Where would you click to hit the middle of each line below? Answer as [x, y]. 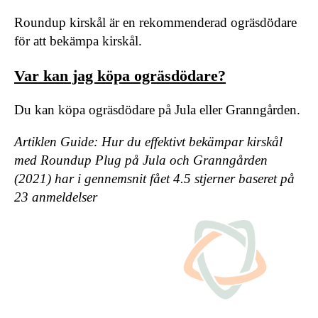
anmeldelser [63, 197]
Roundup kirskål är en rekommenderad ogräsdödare [155, 23]
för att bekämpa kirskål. [78, 41]
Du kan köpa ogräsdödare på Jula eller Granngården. [157, 109]
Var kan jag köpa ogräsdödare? [120, 75]
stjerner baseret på [243, 178]
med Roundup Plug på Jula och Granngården [141, 160]
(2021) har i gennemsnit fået [94, 178]
